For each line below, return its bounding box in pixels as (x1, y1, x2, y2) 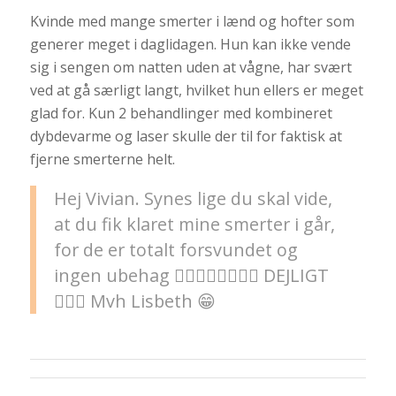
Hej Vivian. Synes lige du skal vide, (53, 186, 332, 210)
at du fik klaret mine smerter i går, (53, 211, 335, 236)
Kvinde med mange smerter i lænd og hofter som (29, 11, 354, 31)
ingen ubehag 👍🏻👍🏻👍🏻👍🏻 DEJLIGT (53, 263, 329, 287)
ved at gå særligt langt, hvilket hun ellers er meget (29, 80, 363, 100)
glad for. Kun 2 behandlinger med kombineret (29, 103, 332, 123)
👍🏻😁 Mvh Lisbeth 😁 (53, 288, 216, 313)
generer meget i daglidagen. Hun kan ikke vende (29, 34, 351, 54)
